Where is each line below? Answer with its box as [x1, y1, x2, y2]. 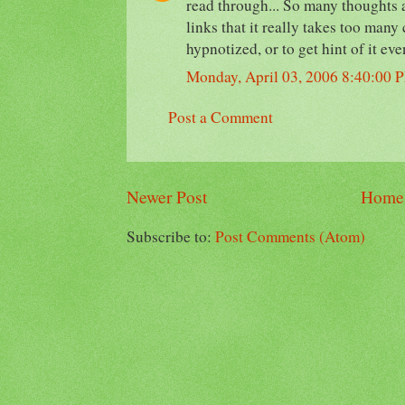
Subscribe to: [127, 225, 215, 247]
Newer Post [127, 184, 207, 208]
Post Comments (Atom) [215, 225, 365, 247]
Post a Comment [168, 106, 273, 127]
